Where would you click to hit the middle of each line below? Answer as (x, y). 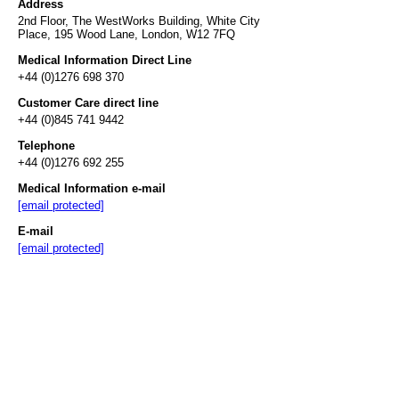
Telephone (46, 145)
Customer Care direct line (88, 102)
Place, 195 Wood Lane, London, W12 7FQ (126, 34)
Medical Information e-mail (92, 188)
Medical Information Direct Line (105, 60)
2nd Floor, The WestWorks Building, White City (139, 20)
